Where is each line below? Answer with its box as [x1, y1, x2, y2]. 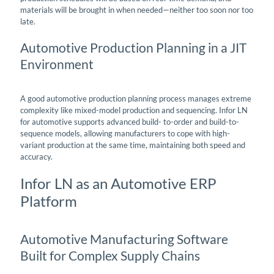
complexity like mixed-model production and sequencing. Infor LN [20, 105, 248, 115]
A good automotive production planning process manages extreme [20, 93, 251, 103]
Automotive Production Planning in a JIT [20, 39, 246, 55]
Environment [20, 56, 94, 72]
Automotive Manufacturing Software [20, 231, 228, 246]
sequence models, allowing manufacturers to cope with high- [20, 128, 230, 138]
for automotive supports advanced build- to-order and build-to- [20, 116, 239, 127]
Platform [20, 191, 77, 210]
